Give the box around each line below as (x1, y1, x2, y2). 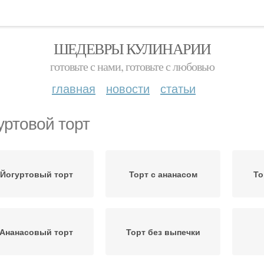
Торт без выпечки (126, 226, 200, 237)
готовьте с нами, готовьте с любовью (49, 58, 214, 74)
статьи (160, 80, 196, 97)
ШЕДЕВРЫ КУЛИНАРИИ (53, 38, 211, 58)
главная (52, 80, 95, 97)
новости (106, 80, 150, 97)
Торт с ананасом (128, 168, 197, 180)
